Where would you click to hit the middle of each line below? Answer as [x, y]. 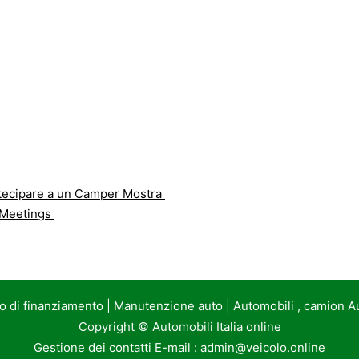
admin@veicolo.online [263, 347]
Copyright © [115, 327]
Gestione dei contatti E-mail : [117, 347]
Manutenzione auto [168, 306]
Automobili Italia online [216, 327]
